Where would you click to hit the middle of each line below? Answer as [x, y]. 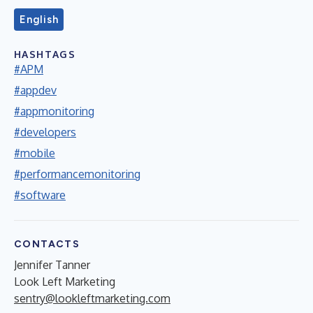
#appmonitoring [54, 111]
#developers [45, 132]
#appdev [35, 90]
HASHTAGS [45, 54]
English [39, 19]
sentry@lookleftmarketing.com [92, 298]
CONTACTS [47, 244]
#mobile [35, 153]
